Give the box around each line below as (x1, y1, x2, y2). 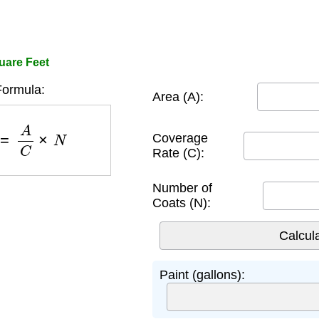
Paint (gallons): (159, 268, 245, 282)
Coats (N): (152, 196, 211, 210)
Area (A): (152, 89, 204, 104)
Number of (152, 181, 212, 195)
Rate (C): (152, 146, 204, 160)
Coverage (152, 131, 208, 145)
